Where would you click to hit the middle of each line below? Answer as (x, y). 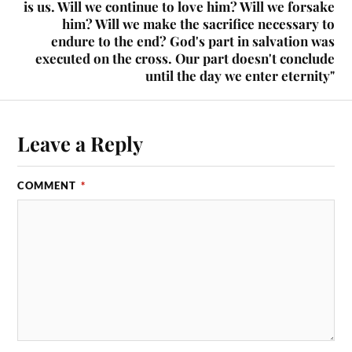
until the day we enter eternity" (240, 75)
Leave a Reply (81, 143)
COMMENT (49, 185)
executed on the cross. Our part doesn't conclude (185, 58)
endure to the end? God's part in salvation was (192, 40)
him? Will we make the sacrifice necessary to (198, 23)
